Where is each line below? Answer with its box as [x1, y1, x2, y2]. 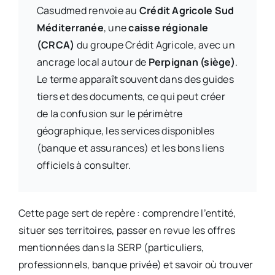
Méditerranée [36, 20, 104, 34]
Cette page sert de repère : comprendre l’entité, [18, 206, 236, 220]
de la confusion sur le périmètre [36, 106, 183, 120]
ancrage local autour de [36, 55, 149, 69]
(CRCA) [36, 37, 75, 52]
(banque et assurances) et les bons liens [36, 141, 225, 155]
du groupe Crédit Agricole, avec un [74, 37, 235, 52]
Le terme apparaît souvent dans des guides [36, 72, 234, 86]
